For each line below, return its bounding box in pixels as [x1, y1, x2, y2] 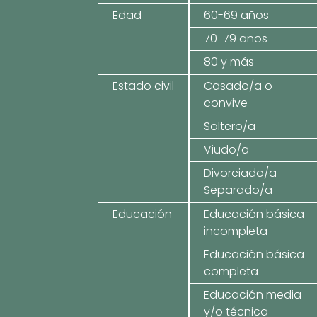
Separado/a [204, 182, 273, 198]
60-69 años [204, 7, 270, 23]
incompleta [204, 223, 268, 239]
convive [204, 95, 248, 111]
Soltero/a [204, 118, 256, 134]
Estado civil [113, 78, 175, 94]
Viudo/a [204, 142, 250, 158]
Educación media [204, 287, 302, 303]
